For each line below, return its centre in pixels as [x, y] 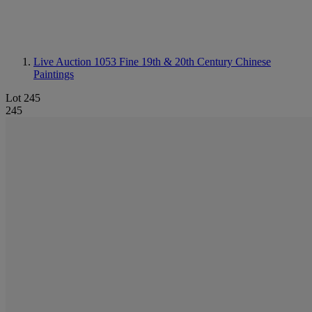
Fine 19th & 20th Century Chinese [195, 62]
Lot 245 [23, 98]
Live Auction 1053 [76, 62]
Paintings [54, 74]
